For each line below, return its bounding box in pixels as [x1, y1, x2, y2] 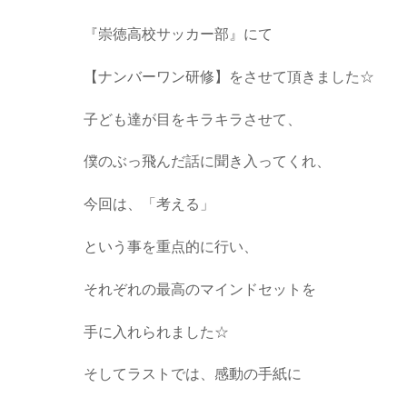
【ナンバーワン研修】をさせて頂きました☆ [84, 68, 374, 84]
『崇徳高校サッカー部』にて [84, 26, 273, 43]
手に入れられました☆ [84, 323, 229, 340]
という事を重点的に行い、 [84, 239, 258, 255]
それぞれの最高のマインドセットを [84, 281, 316, 297]
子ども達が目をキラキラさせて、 [84, 111, 302, 127]
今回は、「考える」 [84, 196, 214, 213]
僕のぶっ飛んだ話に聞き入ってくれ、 [84, 154, 331, 170]
